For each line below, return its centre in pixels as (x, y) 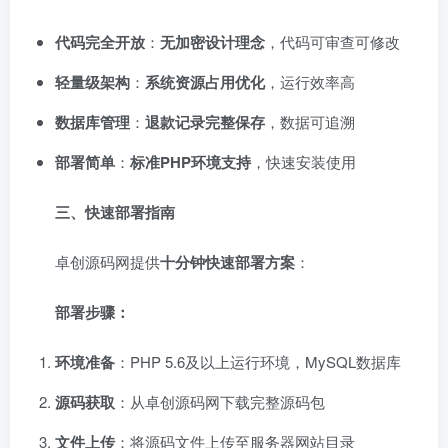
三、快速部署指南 (115, 212)
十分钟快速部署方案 (227, 262)
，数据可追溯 (310, 121)
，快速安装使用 (303, 161)
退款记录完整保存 (205, 122)
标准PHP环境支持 (190, 162)
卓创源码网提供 (107, 261)
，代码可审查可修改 (332, 41)
